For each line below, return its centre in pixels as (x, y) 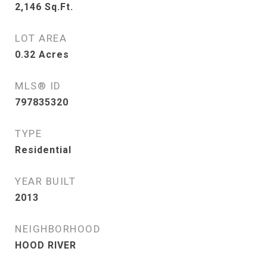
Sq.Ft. (59, 7)
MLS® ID (38, 86)
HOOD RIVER (46, 245)
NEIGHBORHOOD (58, 229)
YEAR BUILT (45, 181)
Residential (43, 150)
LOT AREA (41, 38)
